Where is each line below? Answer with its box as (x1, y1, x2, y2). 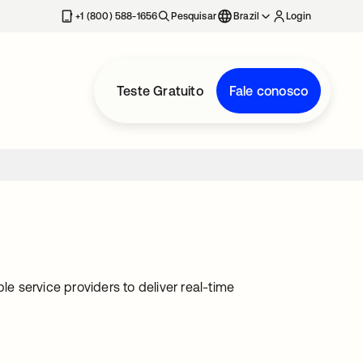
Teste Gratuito (117, 83, 203, 98)
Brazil (233, 11, 260, 22)
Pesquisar (171, 11, 216, 22)
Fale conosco (228, 83, 309, 98)
